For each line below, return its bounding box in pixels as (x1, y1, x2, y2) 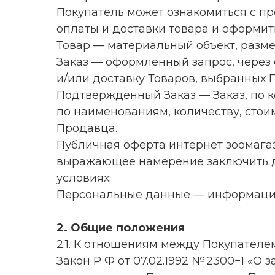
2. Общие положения (56, 221, 185, 234)
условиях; (56, 171, 111, 185)
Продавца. (56, 122, 117, 135)
